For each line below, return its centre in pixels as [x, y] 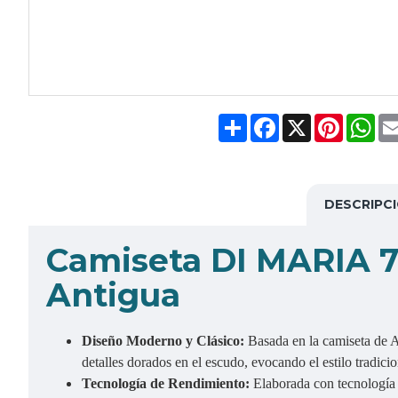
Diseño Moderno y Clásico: [165, 341]
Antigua [113, 295]
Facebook [309, 121]
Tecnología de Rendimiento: [167, 383]
